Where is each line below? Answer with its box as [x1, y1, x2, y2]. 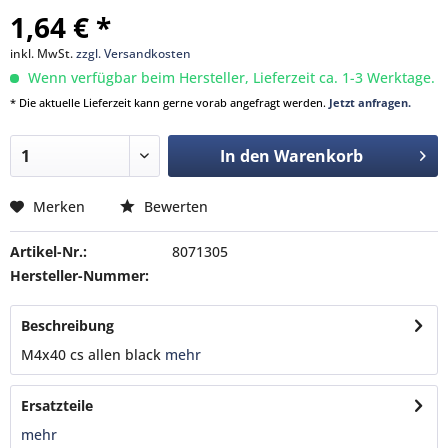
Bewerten [140, 197, 208, 216]
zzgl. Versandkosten [76, 45, 191, 62]
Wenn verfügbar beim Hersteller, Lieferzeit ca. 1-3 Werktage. [24, 68, 435, 87]
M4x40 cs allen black [21, 345, 161, 364]
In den [219, 145, 270, 167]
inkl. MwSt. [10, 45, 76, 62]
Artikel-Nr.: [10, 242, 87, 261]
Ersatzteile [21, 396, 93, 415]
